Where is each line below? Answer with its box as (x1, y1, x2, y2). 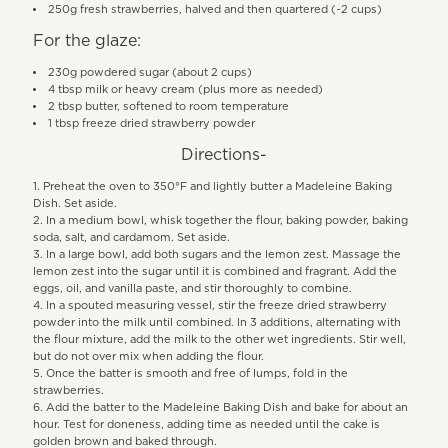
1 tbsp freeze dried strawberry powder (48, 117, 256, 129)
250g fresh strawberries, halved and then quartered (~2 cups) (48, 3, 383, 15)
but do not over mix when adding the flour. (33, 350, 265, 362)
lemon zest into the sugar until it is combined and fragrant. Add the (33, 265, 398, 277)
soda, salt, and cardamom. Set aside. (33, 231, 231, 243)
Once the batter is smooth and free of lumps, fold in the (46, 367, 349, 379)
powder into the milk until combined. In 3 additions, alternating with (33, 316, 402, 328)
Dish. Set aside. (33, 197, 118, 209)
